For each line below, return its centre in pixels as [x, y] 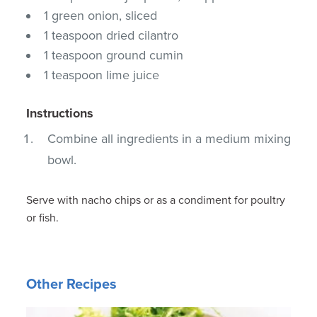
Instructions [60, 113]
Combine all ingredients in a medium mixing [169, 138]
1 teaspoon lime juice [102, 75]
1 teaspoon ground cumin [114, 55]
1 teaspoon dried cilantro [111, 35]
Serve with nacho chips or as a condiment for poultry [156, 200]
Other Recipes [72, 284]
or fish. [43, 218]
